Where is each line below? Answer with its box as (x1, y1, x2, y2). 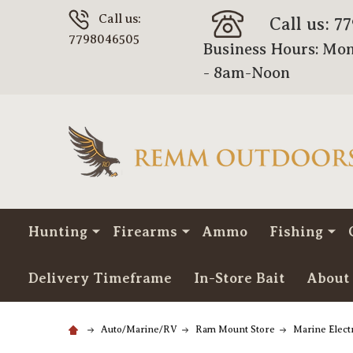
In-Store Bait (194, 270, 285, 286)
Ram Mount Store (195, 324, 275, 335)
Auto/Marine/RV (101, 324, 177, 335)
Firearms (113, 224, 177, 240)
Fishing (269, 224, 323, 240)
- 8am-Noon (203, 64, 290, 82)
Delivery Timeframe (28, 270, 172, 286)
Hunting (28, 224, 87, 240)
